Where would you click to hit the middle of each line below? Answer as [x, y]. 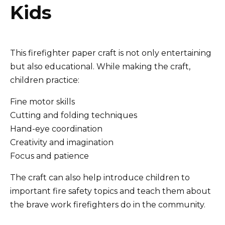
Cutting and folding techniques [74, 116]
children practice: [45, 80]
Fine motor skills [42, 102]
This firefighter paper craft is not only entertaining [111, 53]
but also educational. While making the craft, [100, 67]
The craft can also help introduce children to [100, 178]
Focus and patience [49, 156]
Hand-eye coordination [56, 129]
